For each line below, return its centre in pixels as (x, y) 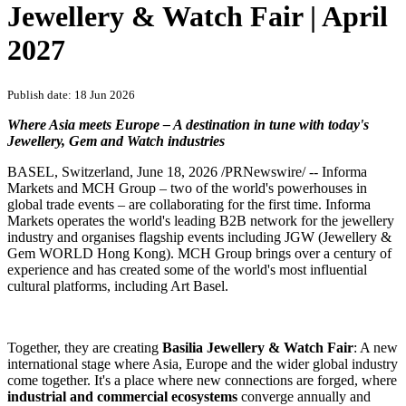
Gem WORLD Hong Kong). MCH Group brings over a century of (199, 254)
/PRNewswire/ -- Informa (292, 172)
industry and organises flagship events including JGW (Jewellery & (199, 237)
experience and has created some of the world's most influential (187, 270)
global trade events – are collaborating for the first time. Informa (189, 205)
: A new (376, 348)
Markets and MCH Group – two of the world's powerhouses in (187, 188)
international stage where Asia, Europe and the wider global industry (203, 364)
